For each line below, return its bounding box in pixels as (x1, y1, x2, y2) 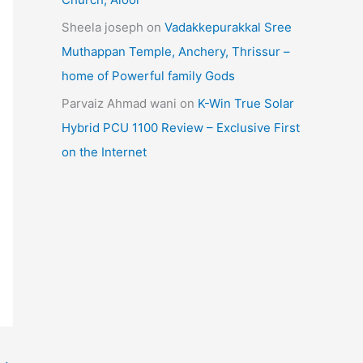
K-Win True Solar (198, 95, 294, 111)
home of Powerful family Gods (62, 67, 235, 83)
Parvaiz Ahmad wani (62, 95, 177, 111)
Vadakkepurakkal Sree (164, 19, 292, 35)
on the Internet (62, 143, 147, 160)
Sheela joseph (62, 19, 143, 35)
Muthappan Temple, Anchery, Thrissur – (62, 43, 290, 59)
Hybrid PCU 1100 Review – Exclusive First (62, 119, 300, 135)
